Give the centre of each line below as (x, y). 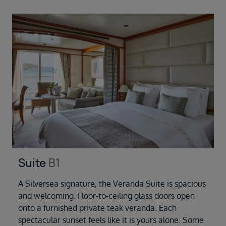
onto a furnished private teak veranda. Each (97, 208)
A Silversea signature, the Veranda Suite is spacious (112, 183)
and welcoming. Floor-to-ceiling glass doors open (106, 195)
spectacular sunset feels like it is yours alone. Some (111, 220)
